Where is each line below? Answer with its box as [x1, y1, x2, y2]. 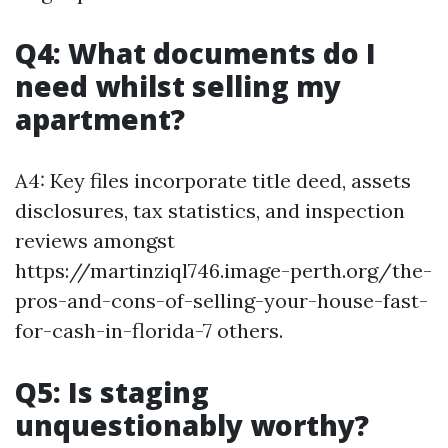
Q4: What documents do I [15, 34, 376, 72]
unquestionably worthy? [15, 406, 369, 444]
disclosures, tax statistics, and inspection [15, 198, 405, 223]
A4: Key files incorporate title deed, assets [15, 168, 411, 193]
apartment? [15, 100, 185, 138]
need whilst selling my [15, 67, 341, 105]
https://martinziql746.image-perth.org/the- [15, 258, 432, 283]
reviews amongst [15, 228, 175, 253]
